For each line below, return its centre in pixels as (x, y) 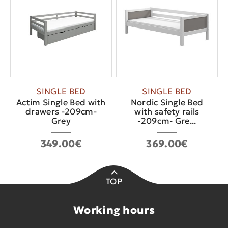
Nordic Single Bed (167, 102)
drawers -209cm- (61, 111)
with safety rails (167, 111)
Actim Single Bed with (61, 102)
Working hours (114, 210)
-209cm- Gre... (167, 121)
